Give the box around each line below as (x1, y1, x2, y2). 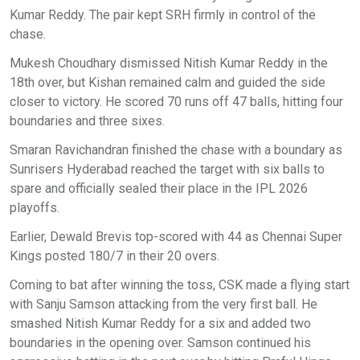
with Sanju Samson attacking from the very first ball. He (10, 296, 317, 312)
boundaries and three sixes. (10, 112, 165, 129)
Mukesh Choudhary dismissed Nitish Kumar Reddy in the (10, 55, 328, 71)
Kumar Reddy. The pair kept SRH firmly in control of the (10, 6, 316, 22)
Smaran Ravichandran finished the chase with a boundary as (10, 141, 342, 157)
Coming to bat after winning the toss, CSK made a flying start (10, 276, 350, 292)
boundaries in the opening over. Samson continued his (10, 334, 311, 350)
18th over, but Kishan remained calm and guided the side (10, 74, 325, 90)
